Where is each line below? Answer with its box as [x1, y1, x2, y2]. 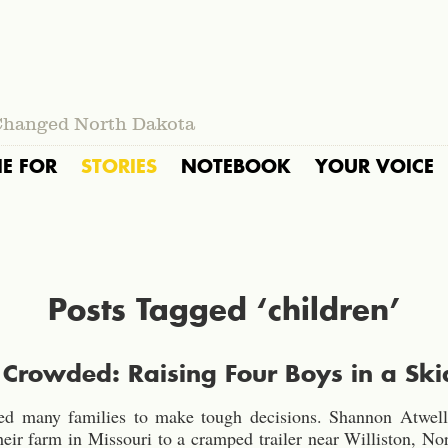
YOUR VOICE [315, 154, 434, 178]
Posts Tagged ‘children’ [48, 290, 400, 328]
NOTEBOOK [181, 154, 291, 178]
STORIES [81, 154, 157, 178]
